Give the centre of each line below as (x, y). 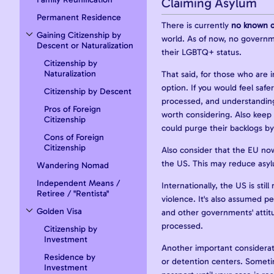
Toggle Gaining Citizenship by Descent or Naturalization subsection (124, 42)
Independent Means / (78, 183)
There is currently (196, 25)
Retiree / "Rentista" (73, 194)
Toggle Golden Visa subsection (68, 218)
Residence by (70, 257)
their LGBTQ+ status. (202, 52)
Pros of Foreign (72, 109)
